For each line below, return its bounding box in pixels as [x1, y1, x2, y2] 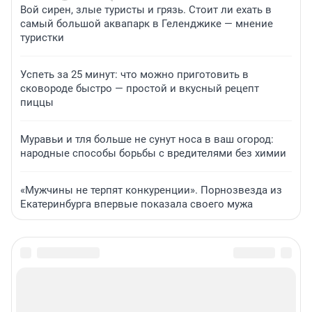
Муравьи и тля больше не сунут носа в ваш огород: [20, 132, 274, 146]
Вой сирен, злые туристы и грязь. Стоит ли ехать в [20, 3, 272, 16]
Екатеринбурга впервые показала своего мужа [20, 197, 253, 210]
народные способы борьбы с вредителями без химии [20, 146, 286, 159]
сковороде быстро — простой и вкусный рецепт [20, 81, 259, 95]
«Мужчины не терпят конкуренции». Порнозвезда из [20, 183, 282, 196]
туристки [20, 31, 64, 44]
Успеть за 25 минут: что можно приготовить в [20, 68, 249, 81]
